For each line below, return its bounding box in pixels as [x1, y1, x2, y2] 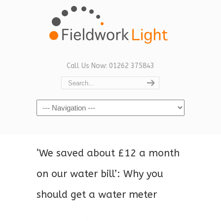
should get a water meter [37, 189, 157, 200]
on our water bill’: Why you [37, 168, 163, 180]
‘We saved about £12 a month [37, 147, 180, 159]
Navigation [37, 101, 71, 110]
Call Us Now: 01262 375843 [67, 62, 154, 70]
